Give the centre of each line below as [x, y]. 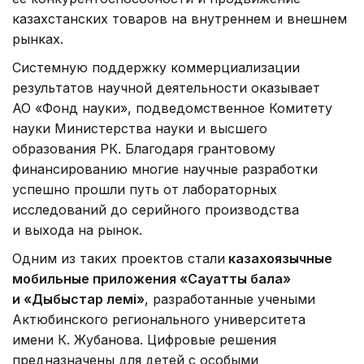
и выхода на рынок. [77, 230]
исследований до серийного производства [156, 210]
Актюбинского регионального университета [159, 320]
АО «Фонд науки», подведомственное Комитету [172, 108]
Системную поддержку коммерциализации [156, 68]
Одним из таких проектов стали [119, 259]
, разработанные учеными [230, 299]
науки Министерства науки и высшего [140, 129]
